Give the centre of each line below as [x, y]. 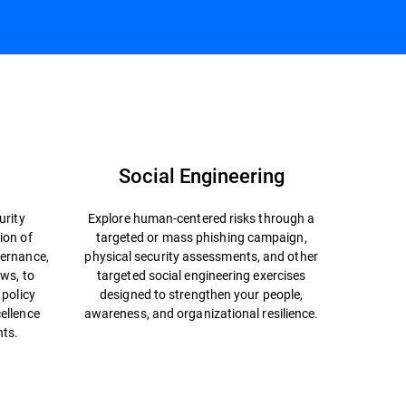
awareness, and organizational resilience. [201, 313]
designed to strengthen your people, [202, 294]
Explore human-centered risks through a [202, 218]
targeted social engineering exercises [202, 275]
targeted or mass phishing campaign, [201, 237]
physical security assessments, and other [201, 256]
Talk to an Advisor [267, 83]
